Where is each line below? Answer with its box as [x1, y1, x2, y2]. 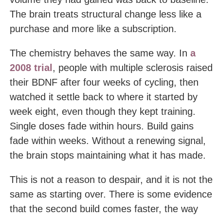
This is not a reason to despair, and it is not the [10, 174, 213, 185]
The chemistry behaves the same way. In [10, 47, 190, 58]
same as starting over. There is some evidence [10, 188, 212, 200]
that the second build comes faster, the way [10, 203, 198, 214]
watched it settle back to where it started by [10, 91, 198, 102]
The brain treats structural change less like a [10, 8, 201, 19]
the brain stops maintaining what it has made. [10, 149, 206, 161]
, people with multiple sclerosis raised [53, 62, 213, 73]
